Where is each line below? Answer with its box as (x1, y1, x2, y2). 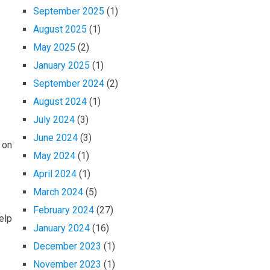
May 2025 (33, 42, 75, 54)
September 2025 (33, 5, 104, 17)
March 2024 (33, 186, 83, 198)
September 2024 (33, 78, 104, 90)
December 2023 (33, 240, 101, 253)
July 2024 (33, 114, 75, 126)
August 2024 (33, 96, 87, 108)
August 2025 (33, 24, 87, 36)
